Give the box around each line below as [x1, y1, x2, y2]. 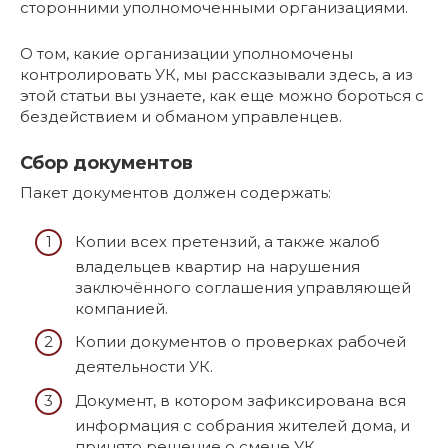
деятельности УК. [75, 357, 213, 377]
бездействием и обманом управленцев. [20, 107, 342, 127]
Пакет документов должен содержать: [20, 183, 331, 203]
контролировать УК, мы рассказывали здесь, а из [20, 65, 413, 85]
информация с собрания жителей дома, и [75, 415, 410, 435]
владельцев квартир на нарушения [75, 256, 360, 276]
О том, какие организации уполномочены [20, 44, 353, 64]
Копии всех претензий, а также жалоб [75, 231, 380, 251]
